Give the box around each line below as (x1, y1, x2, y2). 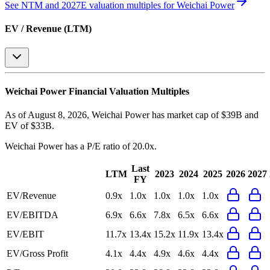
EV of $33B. (5, 121, 54, 131)
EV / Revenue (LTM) (5, 24, 92, 34)
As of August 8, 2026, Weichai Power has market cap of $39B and (5, 110, 259, 121)
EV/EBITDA (7, 210, 58, 221)
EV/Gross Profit (7, 248, 68, 259)
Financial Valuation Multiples (66, 86, 189, 96)
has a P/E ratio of (63, 141, 133, 152)
